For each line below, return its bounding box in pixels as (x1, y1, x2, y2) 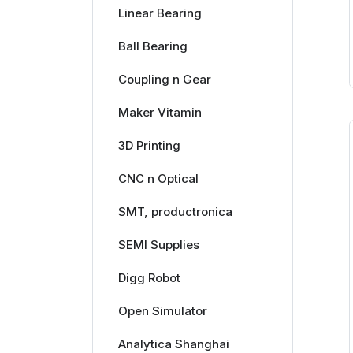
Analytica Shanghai (117, 336, 229, 351)
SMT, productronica (117, 204, 232, 219)
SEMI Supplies (117, 237, 199, 252)
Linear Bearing (117, 6, 202, 20)
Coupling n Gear (117, 72, 211, 87)
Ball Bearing (117, 39, 188, 54)
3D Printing (117, 138, 180, 153)
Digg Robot (117, 270, 180, 285)
